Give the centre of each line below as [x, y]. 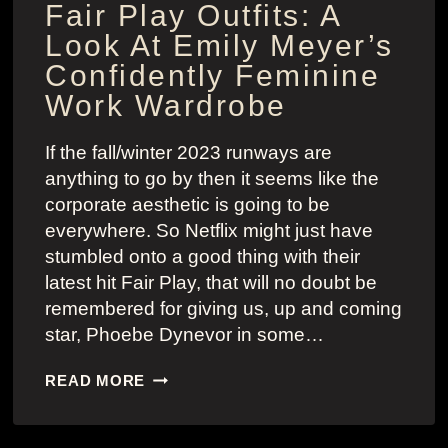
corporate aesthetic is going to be [188, 205]
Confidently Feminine [213, 76]
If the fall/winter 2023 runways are [189, 153]
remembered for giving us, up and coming [224, 309]
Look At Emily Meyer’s [219, 46]
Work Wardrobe [166, 106]
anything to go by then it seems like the [212, 179]
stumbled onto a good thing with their [203, 257]
